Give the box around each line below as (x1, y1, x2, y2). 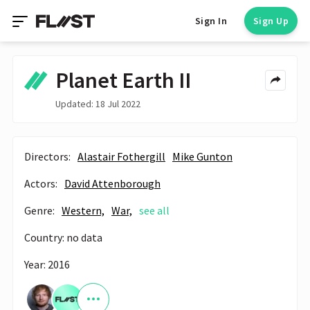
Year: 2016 (24, 257, 70, 271)
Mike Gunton (172, 149, 232, 163)
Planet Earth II (55, 66, 191, 94)
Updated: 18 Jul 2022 (55, 97, 140, 110)
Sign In (194, 15, 228, 27)
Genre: (24, 203, 55, 217)
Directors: (24, 149, 71, 163)
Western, (62, 203, 104, 217)
